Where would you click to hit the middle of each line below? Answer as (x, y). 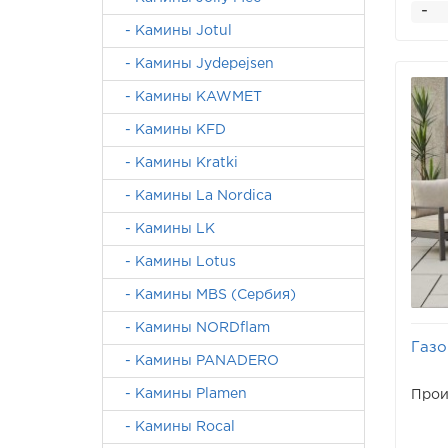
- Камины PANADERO (196, 361)
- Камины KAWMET (187, 97)
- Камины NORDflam (191, 328)
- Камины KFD (169, 130)
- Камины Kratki (175, 163)
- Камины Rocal (174, 427)
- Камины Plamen (180, 394)
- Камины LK (164, 229)
